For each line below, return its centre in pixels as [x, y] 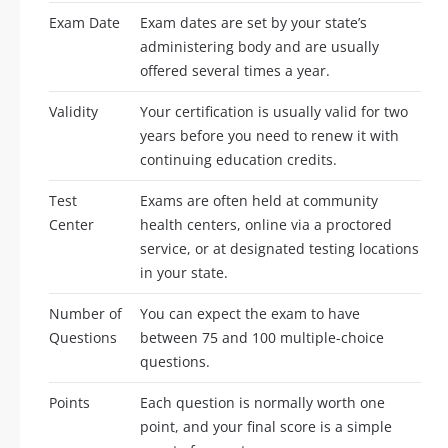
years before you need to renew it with [269, 136]
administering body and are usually [259, 47]
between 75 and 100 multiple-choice [262, 338]
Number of [85, 314]
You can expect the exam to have [250, 314]
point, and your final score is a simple [266, 427]
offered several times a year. [235, 71]
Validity [73, 112]
